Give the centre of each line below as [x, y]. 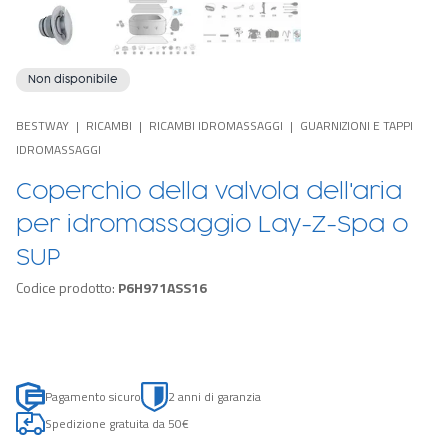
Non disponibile [73, 80]
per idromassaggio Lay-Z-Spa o [212, 225]
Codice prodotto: [67, 287]
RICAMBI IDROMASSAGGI [216, 125]
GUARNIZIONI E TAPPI [356, 125]
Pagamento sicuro [92, 396]
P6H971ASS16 [162, 287]
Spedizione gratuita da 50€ [117, 423]
